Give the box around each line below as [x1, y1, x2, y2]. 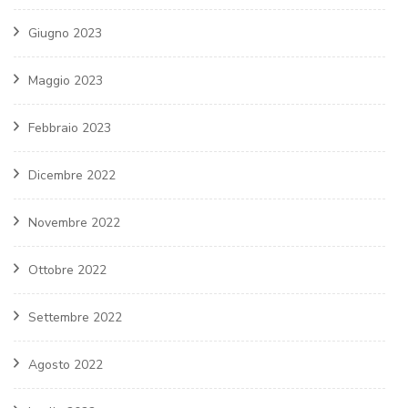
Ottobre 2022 [28, 261, 107, 280]
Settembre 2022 [28, 309, 122, 327]
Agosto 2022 [28, 356, 103, 374]
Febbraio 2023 [28, 119, 111, 138]
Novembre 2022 [28, 214, 120, 232]
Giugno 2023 [28, 25, 102, 43]
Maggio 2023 [28, 72, 103, 90]
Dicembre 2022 [28, 167, 116, 185]
